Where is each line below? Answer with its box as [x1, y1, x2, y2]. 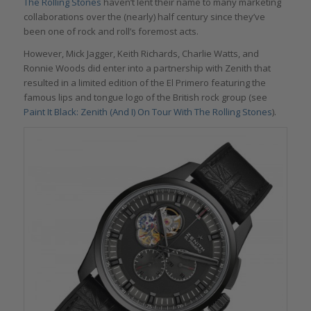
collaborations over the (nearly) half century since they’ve [23, 10, 265, 24]
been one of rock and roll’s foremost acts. [23, 25, 199, 38]
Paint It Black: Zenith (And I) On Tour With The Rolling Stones [23, 106, 272, 119]
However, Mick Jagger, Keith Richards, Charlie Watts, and [23, 47, 259, 60]
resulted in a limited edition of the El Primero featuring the [23, 76, 266, 90]
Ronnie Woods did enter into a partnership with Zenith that [23, 62, 271, 75]
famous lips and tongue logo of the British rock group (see [23, 91, 267, 104]
